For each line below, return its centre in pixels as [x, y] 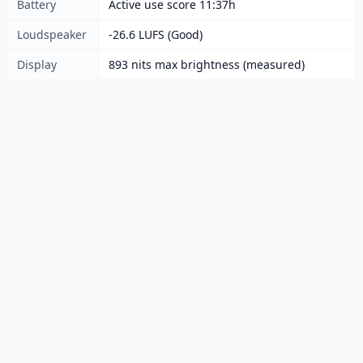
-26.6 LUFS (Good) [156, 34]
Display [37, 64]
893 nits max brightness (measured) [207, 64]
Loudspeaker [52, 34]
